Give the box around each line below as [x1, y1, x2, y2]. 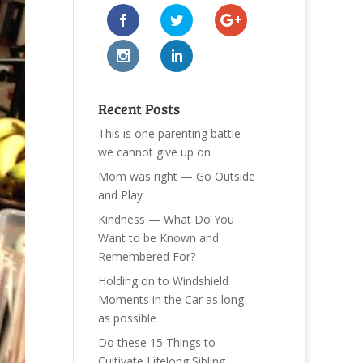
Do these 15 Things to [97, 334, 216, 350]
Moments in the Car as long [97, 291, 244, 307]
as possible [97, 310, 156, 326]
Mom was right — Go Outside [97, 168, 255, 184]
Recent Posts [97, 98, 180, 118]
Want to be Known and [97, 229, 219, 246]
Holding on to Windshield [97, 272, 228, 288]
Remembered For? [97, 248, 195, 264]
